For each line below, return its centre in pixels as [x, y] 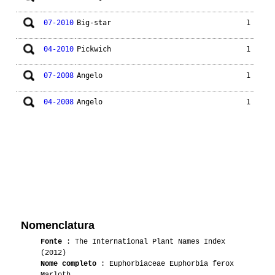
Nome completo [68, 264]
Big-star [94, 23]
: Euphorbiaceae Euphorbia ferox [165, 264]
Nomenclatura [58, 226]
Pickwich [94, 49]
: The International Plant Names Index [144, 242]
